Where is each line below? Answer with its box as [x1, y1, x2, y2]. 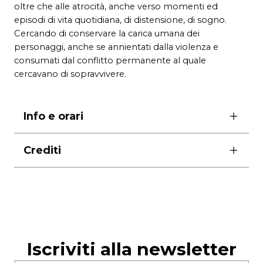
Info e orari [23, 109, 83, 122]
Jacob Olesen [42, 172, 104, 183]
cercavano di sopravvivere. [14, 68, 126, 79]
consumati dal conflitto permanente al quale [14, 55, 206, 66]
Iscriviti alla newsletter [26, 238, 237, 259]
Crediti [23, 143, 61, 156]
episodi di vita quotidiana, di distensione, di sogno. [14, 14, 227, 25]
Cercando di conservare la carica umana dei [14, 28, 200, 39]
